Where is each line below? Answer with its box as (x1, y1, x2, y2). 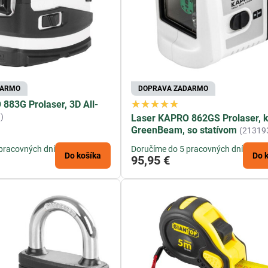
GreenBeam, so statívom (131, 124, 237, 136)
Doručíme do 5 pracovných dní (131, 144, 243, 154)
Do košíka (65, 150, 102, 160)
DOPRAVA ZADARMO (138, 84, 209, 93)
